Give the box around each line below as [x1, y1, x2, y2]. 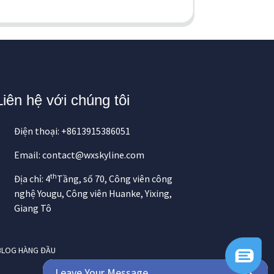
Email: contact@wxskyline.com [14, 149, 144, 161]
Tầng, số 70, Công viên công [57, 172, 172, 185]
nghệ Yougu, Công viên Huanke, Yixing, [14, 187, 172, 200]
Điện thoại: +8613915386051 [14, 125, 130, 138]
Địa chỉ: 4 [14, 172, 50, 185]
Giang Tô [14, 202, 51, 215]
